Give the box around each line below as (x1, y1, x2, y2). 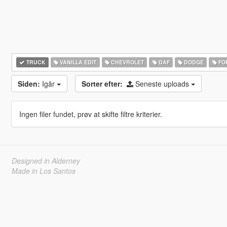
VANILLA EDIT (58, 58, 97, 66)
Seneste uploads (135, 79, 191, 89)
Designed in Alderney (11, 156, 80, 166)
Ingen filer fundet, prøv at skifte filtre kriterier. (19, 109, 162, 119)
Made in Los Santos (11, 166, 75, 176)
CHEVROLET (109, 58, 144, 66)
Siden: (17, 79, 40, 89)
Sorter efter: (81, 79, 123, 89)
